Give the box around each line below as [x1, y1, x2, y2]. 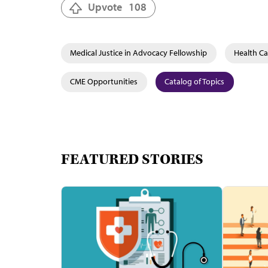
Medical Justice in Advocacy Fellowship [70, 47, 207, 58]
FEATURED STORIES [61, 150, 203, 169]
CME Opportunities [70, 76, 138, 87]
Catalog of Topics [165, 76, 224, 87]
